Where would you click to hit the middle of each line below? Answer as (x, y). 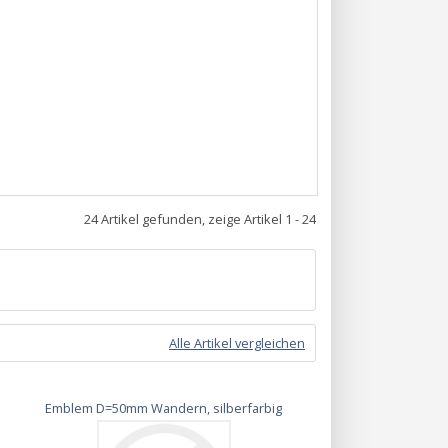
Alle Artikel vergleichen (237, 343)
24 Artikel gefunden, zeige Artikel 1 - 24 (199, 218)
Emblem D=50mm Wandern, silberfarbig (164, 407)
